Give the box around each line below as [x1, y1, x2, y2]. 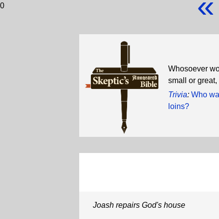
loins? [168, 102, 189, 110]
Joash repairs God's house [93, 201, 185, 209]
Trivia [168, 90, 187, 99]
